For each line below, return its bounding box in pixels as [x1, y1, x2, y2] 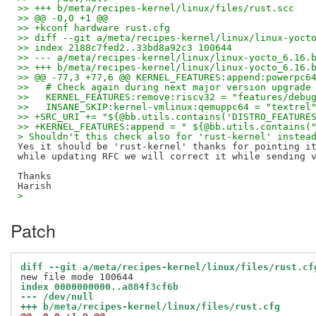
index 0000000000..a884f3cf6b [20, 281, 178, 292]
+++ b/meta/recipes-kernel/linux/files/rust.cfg [20, 300, 280, 312]
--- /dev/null [20, 291, 94, 302]
